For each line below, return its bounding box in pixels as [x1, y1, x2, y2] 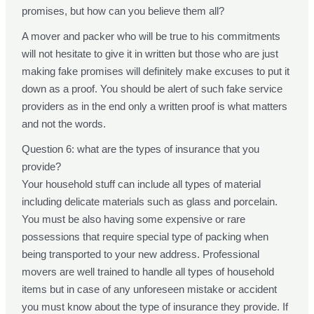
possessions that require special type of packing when [22, 231, 269, 243]
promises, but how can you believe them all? [22, 5, 225, 18]
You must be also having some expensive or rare [22, 213, 246, 226]
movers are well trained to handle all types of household [22, 266, 275, 278]
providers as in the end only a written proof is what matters [22, 100, 288, 113]
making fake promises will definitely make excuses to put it [22, 65, 290, 78]
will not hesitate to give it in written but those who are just [22, 48, 279, 60]
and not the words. [22, 118, 107, 130]
